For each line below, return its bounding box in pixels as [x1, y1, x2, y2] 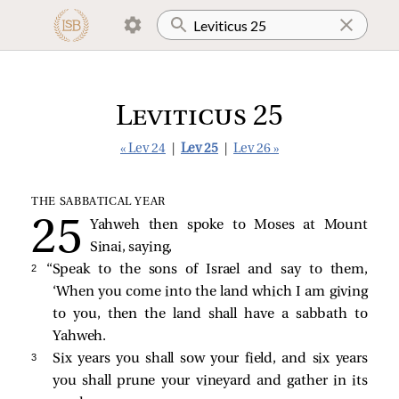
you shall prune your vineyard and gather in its [53, 373, 368, 388]
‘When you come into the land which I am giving [53, 284, 368, 299]
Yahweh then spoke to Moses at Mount [89, 217, 368, 232]
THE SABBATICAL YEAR [31, 196, 167, 208]
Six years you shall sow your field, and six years [53, 351, 368, 366]
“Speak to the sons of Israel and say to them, [45, 262, 368, 277]
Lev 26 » [233, 142, 279, 156]
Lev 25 [181, 142, 218, 156]
